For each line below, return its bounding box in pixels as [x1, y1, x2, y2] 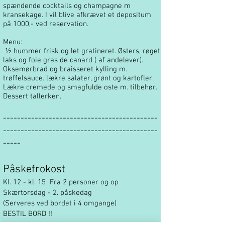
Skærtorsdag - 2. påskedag [3, 188, 92, 197]
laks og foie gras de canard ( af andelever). [3, 56, 145, 65]
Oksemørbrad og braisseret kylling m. [3, 65, 127, 74]
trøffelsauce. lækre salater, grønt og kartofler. [3, 74, 154, 83]
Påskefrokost [3, 163, 65, 176]
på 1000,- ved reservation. [3, 20, 90, 29]
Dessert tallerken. [3, 92, 61, 101]
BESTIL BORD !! [3, 209, 52, 218]
